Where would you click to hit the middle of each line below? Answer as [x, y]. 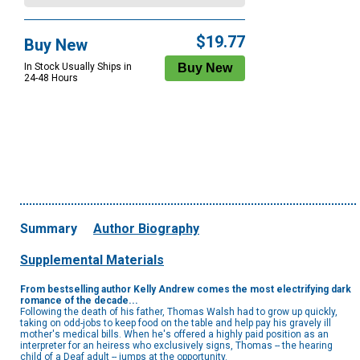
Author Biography [146, 229]
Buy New [56, 45]
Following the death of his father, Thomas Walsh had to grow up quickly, [179, 312]
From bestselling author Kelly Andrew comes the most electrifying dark [186, 290]
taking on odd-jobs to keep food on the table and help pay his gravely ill [176, 323]
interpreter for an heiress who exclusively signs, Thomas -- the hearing [176, 346]
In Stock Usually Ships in [78, 67]
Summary [49, 229]
